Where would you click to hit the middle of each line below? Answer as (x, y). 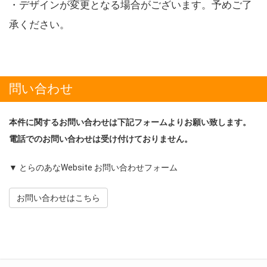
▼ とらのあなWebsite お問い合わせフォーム (93, 167)
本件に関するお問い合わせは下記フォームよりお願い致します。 (130, 122)
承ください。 (39, 24)
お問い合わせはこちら (58, 198)
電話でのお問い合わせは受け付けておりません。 (101, 139)
